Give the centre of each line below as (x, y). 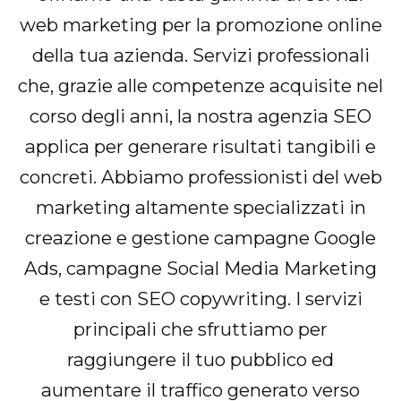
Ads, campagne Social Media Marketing (200, 268)
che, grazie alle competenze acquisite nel (200, 85)
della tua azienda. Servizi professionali (200, 55)
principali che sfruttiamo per (200, 328)
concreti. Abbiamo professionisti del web (200, 176)
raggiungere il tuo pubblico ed (200, 359)
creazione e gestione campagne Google (200, 237)
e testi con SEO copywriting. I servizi (200, 298)
